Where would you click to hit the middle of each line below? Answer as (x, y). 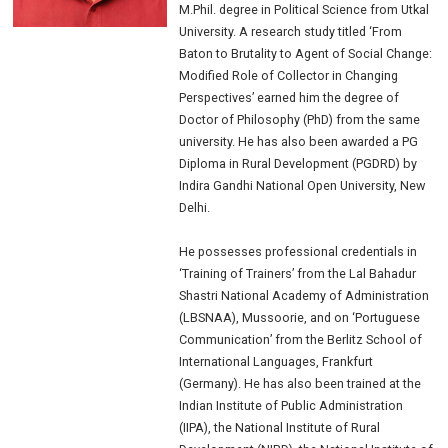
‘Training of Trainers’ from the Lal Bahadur (298, 273)
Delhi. (195, 207)
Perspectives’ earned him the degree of (289, 97)
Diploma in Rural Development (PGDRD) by (298, 163)
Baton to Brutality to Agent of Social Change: (306, 53)
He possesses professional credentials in (298, 251)
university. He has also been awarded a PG (299, 141)
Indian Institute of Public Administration (291, 405)
